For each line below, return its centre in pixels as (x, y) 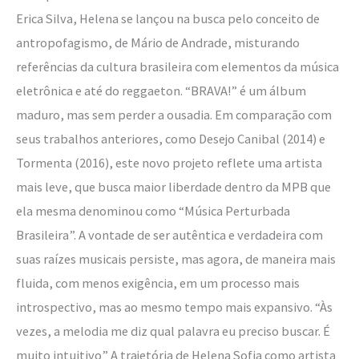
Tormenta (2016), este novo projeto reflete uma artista (169, 162)
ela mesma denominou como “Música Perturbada (153, 210)
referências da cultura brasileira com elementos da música (177, 66)
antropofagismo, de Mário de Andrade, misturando (158, 42)
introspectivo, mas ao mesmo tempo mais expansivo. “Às (174, 307)
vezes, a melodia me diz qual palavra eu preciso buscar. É (173, 331)
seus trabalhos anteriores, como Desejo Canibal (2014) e (171, 138)
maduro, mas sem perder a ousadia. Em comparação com (174, 114)
